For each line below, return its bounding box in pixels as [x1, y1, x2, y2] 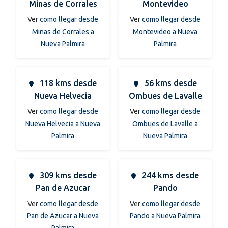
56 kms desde [142, 78, 197, 88]
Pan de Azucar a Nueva [27, 211, 99, 220]
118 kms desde [38, 78, 97, 88]
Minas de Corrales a [32, 27, 94, 36]
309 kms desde [38, 170, 97, 180]
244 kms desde [140, 170, 199, 180]
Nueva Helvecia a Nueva [25, 119, 100, 128]
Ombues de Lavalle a [132, 119, 198, 128]
